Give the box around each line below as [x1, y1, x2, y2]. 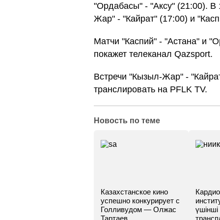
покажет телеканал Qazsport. [94, 49, 213, 59]
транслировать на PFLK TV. [94, 84, 207, 94]
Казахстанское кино [101, 188, 168, 196]
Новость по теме [94, 116, 160, 125]
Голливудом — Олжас [101, 205, 176, 214]
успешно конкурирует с [101, 196, 180, 205]
